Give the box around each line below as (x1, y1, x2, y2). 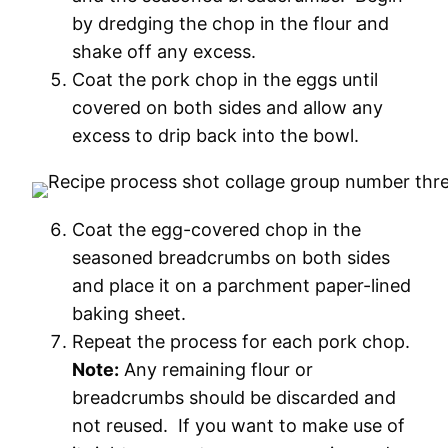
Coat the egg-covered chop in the (72, 219, 361, 240)
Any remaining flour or (119, 359, 313, 380)
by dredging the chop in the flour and (72, 13, 389, 34)
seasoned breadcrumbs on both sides (72, 247, 390, 268)
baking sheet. (72, 303, 186, 324)
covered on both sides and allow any (72, 97, 383, 118)
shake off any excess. (72, 41, 261, 62)
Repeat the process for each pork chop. (72, 331, 410, 352)
